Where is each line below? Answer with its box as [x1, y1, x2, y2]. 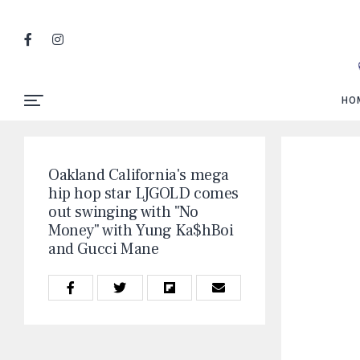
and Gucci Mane [48, 239, 159, 260]
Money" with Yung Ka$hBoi [48, 220, 234, 241]
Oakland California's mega [48, 165, 230, 186]
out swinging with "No [48, 202, 198, 223]
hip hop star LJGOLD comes [48, 183, 239, 204]
